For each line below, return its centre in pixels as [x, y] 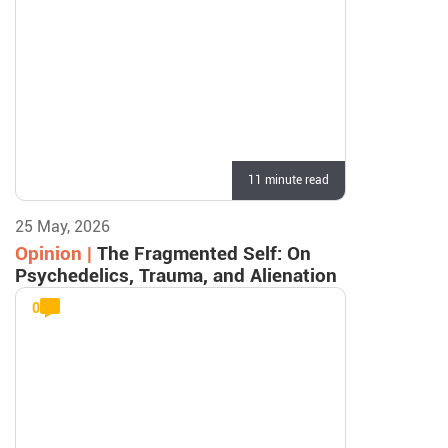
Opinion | [56, 253]
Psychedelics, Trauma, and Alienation [176, 275]
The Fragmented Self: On [204, 253]
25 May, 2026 [62, 226]
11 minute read [288, 180]
